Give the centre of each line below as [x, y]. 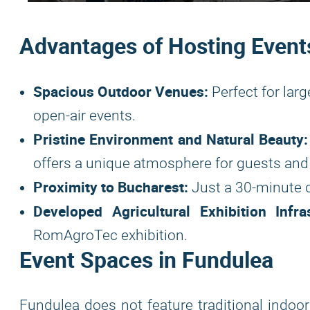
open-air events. [84, 116]
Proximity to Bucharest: [111, 187]
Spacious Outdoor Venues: [121, 91]
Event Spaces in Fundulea [146, 259]
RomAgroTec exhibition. [110, 235]
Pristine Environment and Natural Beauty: [171, 139]
